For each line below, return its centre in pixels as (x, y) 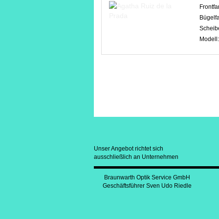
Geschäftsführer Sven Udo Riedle (147, 186)
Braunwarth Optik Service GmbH (147, 177)
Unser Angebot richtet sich (129, 148)
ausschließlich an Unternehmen (136, 157)
